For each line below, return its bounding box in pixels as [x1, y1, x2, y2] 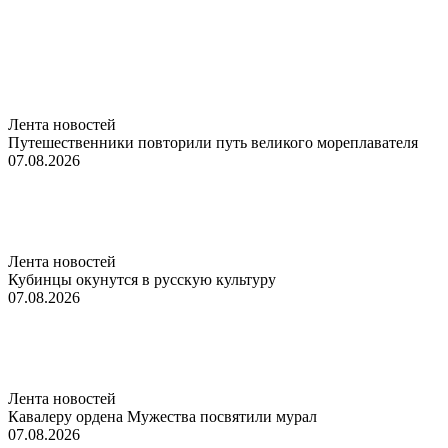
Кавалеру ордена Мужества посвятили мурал [8, 407, 317, 425]
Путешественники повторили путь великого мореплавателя [8, 133, 418, 151]
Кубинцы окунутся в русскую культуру [8, 270, 276, 288]
